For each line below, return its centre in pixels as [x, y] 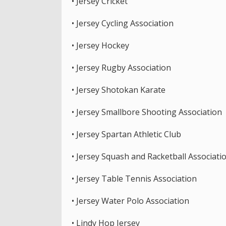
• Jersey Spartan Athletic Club [126, 134]
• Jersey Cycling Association [123, 23]
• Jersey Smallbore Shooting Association [147, 112]
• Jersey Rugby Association [121, 67]
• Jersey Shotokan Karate [119, 90]
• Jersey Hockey [100, 45]
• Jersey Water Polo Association [130, 201]
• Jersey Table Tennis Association [134, 178]
